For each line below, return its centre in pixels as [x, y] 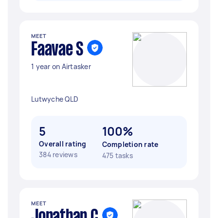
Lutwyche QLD [55, 99]
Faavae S [57, 50]
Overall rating [63, 144]
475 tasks [117, 155]
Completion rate [130, 144]
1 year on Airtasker [61, 66]
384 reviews [58, 154]
